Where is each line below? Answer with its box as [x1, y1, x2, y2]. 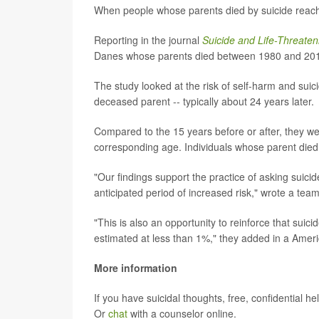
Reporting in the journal [94, 33, 202, 47]
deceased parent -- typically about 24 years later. [94, 94, 314, 108]
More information [94, 261, 177, 275]
